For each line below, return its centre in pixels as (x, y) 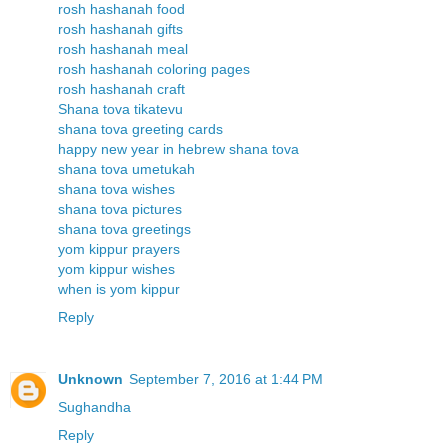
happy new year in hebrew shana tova (178, 149)
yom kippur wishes (116, 269)
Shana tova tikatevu (120, 109)
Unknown (90, 379)
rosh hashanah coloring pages (154, 69)
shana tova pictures (120, 209)
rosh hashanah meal (123, 49)
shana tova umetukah (126, 169)
